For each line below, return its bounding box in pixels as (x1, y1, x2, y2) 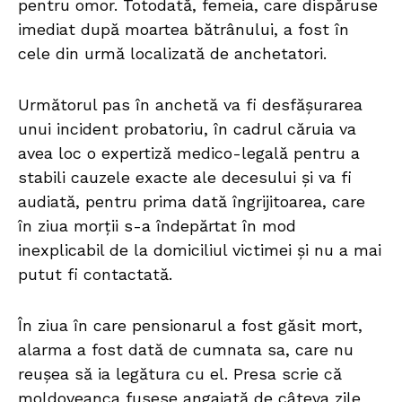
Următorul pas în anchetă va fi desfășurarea (18, 95, 363, 115)
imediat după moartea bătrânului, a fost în (18, 20, 349, 39)
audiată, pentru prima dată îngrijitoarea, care (18, 192, 365, 212)
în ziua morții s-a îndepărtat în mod (18, 216, 296, 236)
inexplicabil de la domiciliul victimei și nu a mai (18, 240, 381, 260)
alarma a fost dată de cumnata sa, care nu (18, 340, 354, 360)
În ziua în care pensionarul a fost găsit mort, (18, 316, 363, 336)
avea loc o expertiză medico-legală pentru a (18, 144, 360, 163)
